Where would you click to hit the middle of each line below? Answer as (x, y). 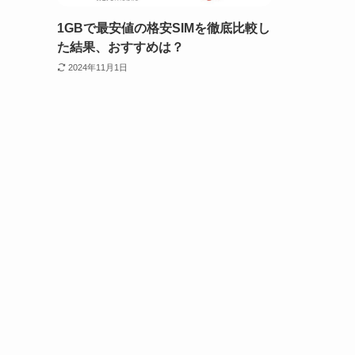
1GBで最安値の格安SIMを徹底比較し (164, 29)
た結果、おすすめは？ (120, 48)
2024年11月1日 (97, 67)
